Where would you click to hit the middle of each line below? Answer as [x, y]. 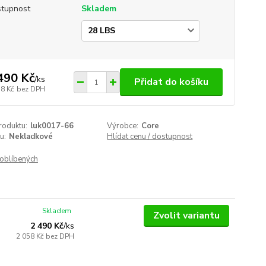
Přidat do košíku [171, 82]
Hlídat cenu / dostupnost [150, 137]
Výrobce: [123, 126]
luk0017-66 [52, 126]
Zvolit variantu [186, 216]
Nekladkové [31, 137]
